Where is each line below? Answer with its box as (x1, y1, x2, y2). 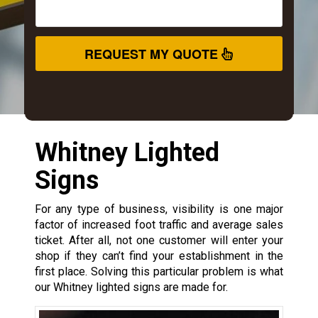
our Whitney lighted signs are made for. (34, 280, 228, 295)
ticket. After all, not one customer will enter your (34, 234, 284, 248)
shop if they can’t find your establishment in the (34, 249, 284, 263)
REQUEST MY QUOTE (84, 48, 222, 61)
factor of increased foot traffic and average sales (34, 218, 284, 232)
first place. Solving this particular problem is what (34, 265, 284, 279)
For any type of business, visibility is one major (34, 202, 284, 216)
